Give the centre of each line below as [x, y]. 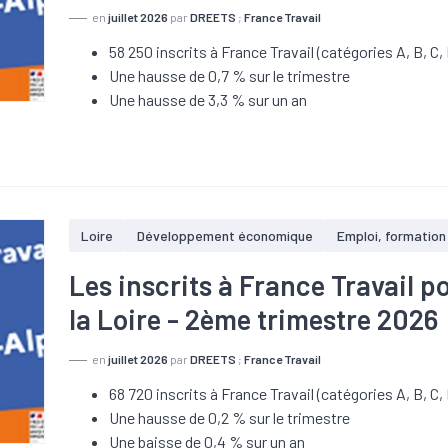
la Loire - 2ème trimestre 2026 [254, 319]
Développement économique [225, 235]
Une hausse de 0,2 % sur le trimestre [230, 417]
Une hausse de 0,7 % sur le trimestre [230, 75]
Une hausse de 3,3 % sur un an [208, 99]
